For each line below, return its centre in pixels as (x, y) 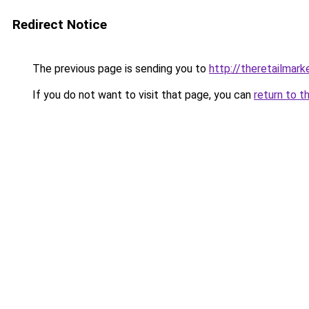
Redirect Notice (60, 24)
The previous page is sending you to (119, 69)
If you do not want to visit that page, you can (142, 95)
